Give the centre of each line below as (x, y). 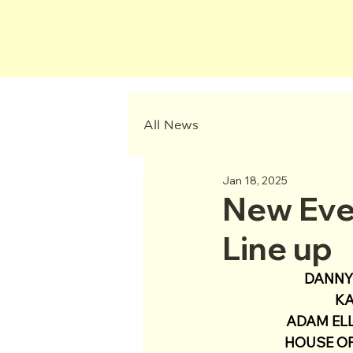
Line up (277, 248)
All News (171, 124)
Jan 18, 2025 (255, 180)
